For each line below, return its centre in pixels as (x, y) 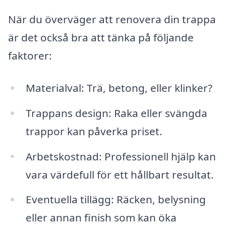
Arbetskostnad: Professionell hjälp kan (121, 156)
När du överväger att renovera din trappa (112, 19)
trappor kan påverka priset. (94, 131)
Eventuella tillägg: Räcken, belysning (116, 200)
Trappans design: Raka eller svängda (116, 113)
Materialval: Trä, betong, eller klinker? (119, 88)
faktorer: (30, 56)
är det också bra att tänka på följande (101, 38)
